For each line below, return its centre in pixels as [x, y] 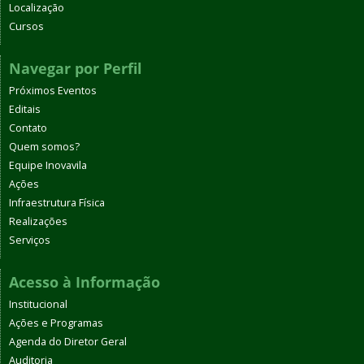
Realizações [38, 221]
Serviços [30, 240]
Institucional [38, 304]
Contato [28, 128]
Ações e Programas [56, 323]
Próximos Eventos [53, 90]
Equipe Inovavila [48, 165]
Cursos [26, 26]
